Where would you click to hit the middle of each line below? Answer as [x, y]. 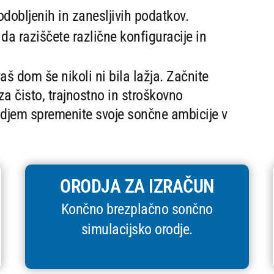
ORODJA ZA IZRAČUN [137, 187]
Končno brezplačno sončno [137, 209]
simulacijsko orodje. [137, 230]
